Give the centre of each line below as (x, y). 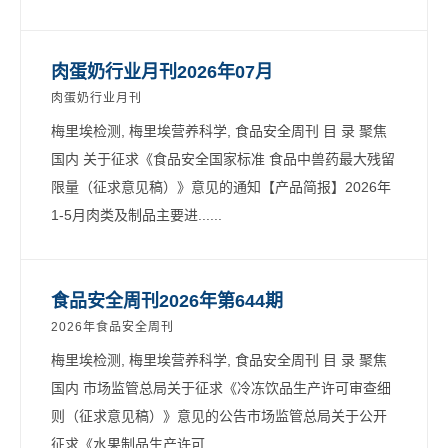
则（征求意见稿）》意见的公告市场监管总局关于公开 (219, 415)
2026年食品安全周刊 (112, 326)
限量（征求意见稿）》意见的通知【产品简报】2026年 (221, 186)
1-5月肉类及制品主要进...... (136, 214)
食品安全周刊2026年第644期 (167, 300)
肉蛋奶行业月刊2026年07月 (162, 71)
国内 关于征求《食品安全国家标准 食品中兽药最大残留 (223, 158)
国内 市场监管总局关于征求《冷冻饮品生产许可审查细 (221, 387)
